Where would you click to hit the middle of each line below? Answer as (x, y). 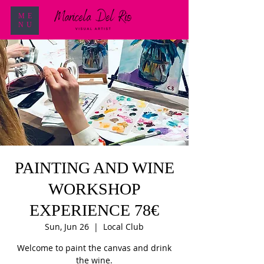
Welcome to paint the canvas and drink (94, 248)
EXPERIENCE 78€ (94, 210)
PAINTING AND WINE (94, 168)
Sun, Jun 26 (67, 227)
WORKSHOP (94, 189)
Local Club (123, 227)
